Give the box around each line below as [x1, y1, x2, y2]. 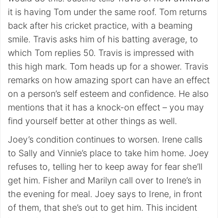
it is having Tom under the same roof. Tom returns [8, 7, 207, 17]
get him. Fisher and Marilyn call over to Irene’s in [8, 175, 201, 185]
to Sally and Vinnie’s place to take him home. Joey [8, 148, 209, 158]
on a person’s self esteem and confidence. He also [8, 89, 209, 99]
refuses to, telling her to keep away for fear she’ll [8, 162, 202, 172]
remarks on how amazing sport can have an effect [8, 75, 210, 85]
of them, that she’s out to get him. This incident [8, 202, 197, 213]
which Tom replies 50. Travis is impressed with [8, 48, 194, 58]
